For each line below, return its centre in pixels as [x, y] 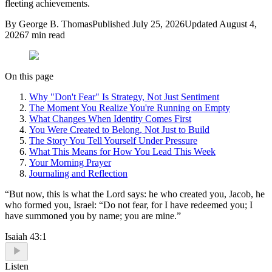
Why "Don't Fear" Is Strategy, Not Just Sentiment [124, 97]
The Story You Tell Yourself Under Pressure [113, 140]
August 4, [238, 24]
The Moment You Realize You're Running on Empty [130, 107]
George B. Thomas [56, 24]
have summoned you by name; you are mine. [91, 216]
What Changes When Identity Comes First [110, 118]
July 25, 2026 [158, 24]
